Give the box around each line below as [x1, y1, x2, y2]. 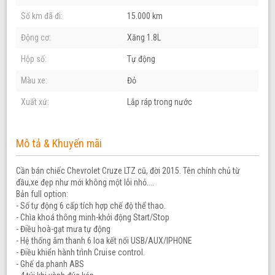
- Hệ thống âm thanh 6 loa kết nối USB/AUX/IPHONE [16, 235, 193, 246]
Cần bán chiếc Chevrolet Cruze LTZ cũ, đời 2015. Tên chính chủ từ [16, 165, 241, 176]
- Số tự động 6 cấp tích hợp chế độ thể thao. [16, 200, 166, 211]
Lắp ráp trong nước [127, 96, 193, 107]
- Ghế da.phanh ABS [16, 258, 85, 269]
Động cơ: [21, 32, 52, 42]
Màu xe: [21, 75, 48, 85]
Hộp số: [21, 53, 47, 64]
